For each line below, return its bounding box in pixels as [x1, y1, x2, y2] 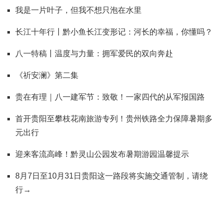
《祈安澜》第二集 [15, 71, 78, 79]
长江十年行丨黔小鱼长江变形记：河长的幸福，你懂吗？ [15, 27, 213, 36]
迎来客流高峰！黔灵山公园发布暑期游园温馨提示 [15, 149, 189, 158]
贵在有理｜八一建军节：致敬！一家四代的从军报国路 [15, 92, 205, 101]
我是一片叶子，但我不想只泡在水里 [15, 5, 142, 14]
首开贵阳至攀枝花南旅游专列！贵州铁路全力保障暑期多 [15, 114, 213, 123]
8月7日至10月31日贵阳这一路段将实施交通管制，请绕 [15, 171, 208, 180]
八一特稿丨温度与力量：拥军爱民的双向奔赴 [15, 49, 173, 58]
